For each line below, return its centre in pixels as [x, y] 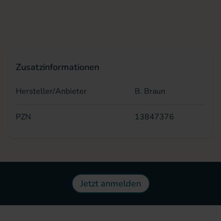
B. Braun [150, 91]
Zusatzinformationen [57, 67]
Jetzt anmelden [110, 184]
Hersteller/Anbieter [51, 91]
